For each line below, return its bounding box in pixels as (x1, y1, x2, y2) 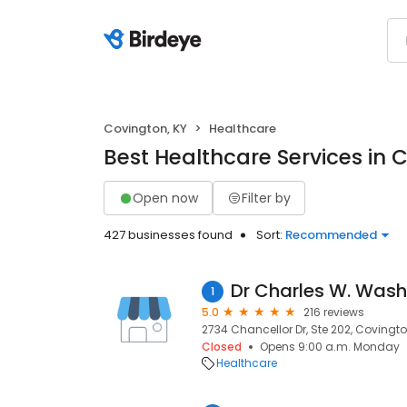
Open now (133, 188, 198, 207)
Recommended (285, 226, 377, 243)
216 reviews (303, 304, 364, 320)
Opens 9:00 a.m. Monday (260, 339, 400, 354)
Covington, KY (104, 120, 187, 137)
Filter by (242, 188, 291, 207)
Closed (202, 339, 242, 354)
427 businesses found (104, 226, 233, 243)
